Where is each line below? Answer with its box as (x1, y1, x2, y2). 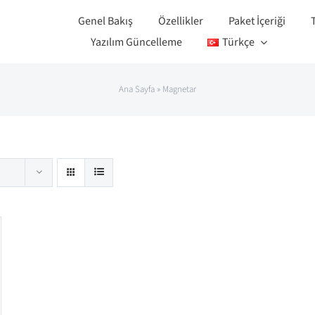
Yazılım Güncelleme (91, 34, 183, 50)
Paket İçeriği (229, 13, 286, 29)
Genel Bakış (78, 13, 134, 29)
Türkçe (222, 34, 255, 50)
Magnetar (162, 83, 196, 96)
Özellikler (158, 13, 204, 29)
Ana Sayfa (119, 83, 155, 96)
